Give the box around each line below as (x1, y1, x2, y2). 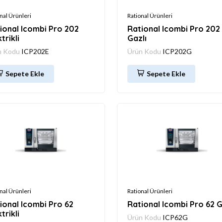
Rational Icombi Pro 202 (127, 23, 220, 34)
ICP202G (163, 47, 192, 55)
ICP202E (21, 47, 49, 55)
